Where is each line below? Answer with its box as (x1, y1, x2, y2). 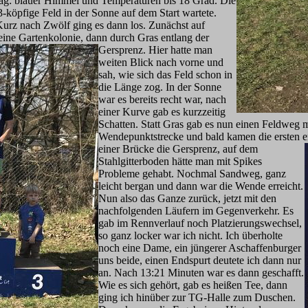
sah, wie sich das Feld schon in (98, 69, 232, 80)
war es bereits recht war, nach (98, 93, 226, 105)
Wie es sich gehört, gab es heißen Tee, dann (98, 279, 287, 291)
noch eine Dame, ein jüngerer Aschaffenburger (98, 242, 301, 254)
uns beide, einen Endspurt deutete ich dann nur (98, 254, 301, 266)
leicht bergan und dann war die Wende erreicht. (98, 180, 303, 192)
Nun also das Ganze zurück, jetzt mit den (98, 192, 276, 204)
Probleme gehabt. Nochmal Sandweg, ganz (98, 168, 286, 179)
